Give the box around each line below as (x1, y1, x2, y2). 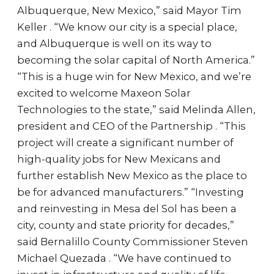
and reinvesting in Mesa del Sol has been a (17, 202, 237, 215)
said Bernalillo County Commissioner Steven (17, 235, 248, 248)
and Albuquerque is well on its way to (17, 37, 212, 50)
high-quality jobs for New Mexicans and (17, 153, 221, 165)
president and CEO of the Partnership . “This (17, 120, 246, 132)
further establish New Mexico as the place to (17, 169, 247, 182)
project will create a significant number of (17, 136, 234, 149)
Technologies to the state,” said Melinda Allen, (17, 103, 256, 116)
